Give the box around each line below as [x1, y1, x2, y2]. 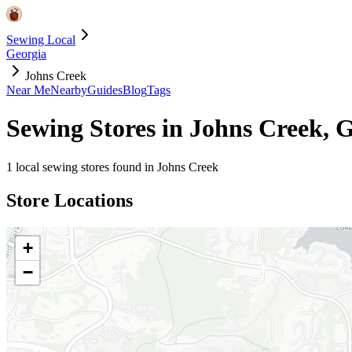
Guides [87, 83, 123, 97]
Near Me [6, 83, 50, 97]
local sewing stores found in [13, 159, 157, 174]
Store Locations [6, 189, 133, 211]
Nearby [50, 83, 87, 97]
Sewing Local [6, 33, 75, 46]
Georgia [6, 47, 46, 60]
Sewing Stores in [6, 114, 189, 143]
